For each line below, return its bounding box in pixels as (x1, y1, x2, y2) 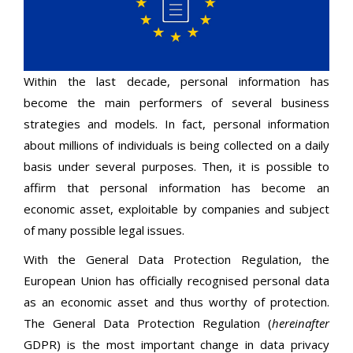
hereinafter (272, 315, 329, 332)
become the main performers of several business (24, 95, 329, 111)
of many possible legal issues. (24, 222, 184, 239)
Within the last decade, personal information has (24, 73, 329, 90)
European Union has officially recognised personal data (24, 273, 329, 289)
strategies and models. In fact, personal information (24, 116, 329, 132)
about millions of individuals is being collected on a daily (24, 137, 329, 154)
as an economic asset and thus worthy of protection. (24, 294, 329, 310)
